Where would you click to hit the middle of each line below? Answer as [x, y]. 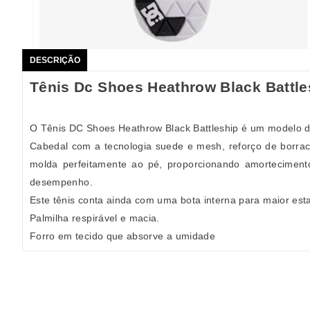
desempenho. [61, 182]
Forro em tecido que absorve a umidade [122, 236]
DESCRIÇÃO [55, 60]
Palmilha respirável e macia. [95, 218]
